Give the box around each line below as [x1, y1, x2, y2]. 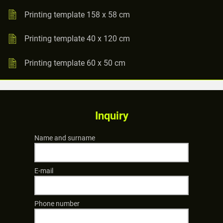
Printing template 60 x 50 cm [24, 58, 125, 68]
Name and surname [34, 133, 95, 142]
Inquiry [95, 109, 128, 122]
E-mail [34, 166, 53, 175]
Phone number [34, 199, 80, 208]
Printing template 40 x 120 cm [24, 34, 130, 44]
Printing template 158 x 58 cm [24, 9, 130, 19]
